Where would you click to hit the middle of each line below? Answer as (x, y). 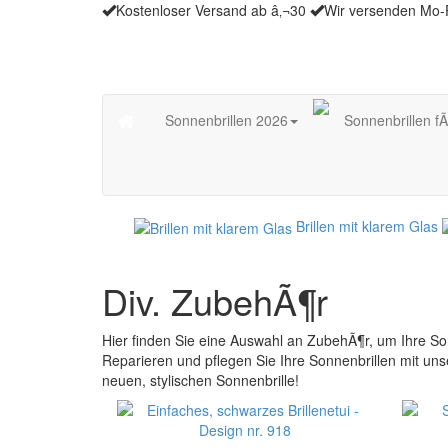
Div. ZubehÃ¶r (215, 300)
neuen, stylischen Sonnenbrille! (200, 379)
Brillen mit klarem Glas (367, 226)
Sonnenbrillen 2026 (226, 120)
